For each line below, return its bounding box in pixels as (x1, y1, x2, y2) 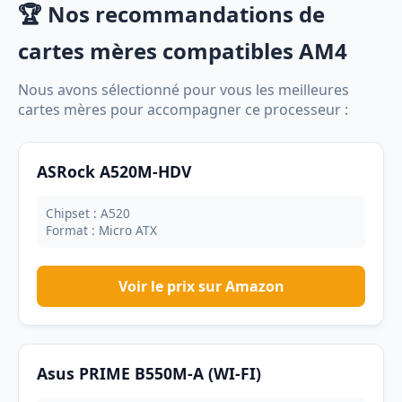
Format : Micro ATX (46, 222, 157, 239)
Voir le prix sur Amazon (118, 276, 284, 296)
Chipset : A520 (46, 205, 130, 222)
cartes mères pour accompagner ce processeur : (18, 100, 348, 119)
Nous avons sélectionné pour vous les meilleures (18, 80, 349, 100)
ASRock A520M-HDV (37, 161, 191, 182)
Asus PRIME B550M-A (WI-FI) (37, 363, 261, 384)
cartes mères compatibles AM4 (18, 36, 347, 66)
